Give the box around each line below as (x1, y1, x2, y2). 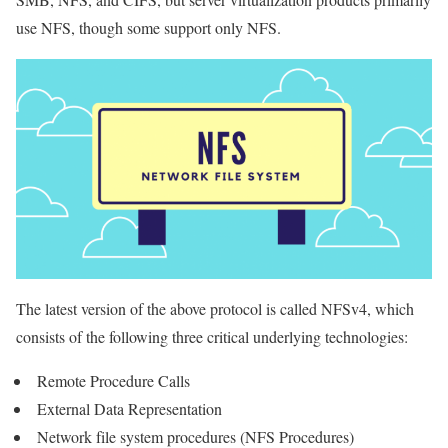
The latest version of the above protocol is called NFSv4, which (16, 298, 414, 320)
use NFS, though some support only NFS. (16, 17, 281, 39)
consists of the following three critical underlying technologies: (16, 326, 408, 348)
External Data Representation (32, 398, 222, 420)
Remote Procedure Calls (32, 370, 190, 392)
